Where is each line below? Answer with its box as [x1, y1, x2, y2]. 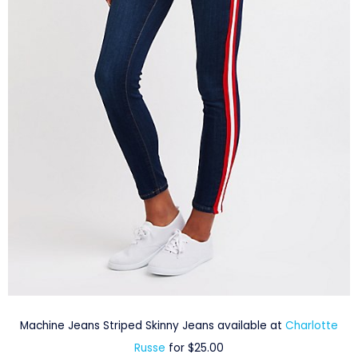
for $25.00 [169, 340, 224, 356]
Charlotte [285, 318, 338, 334]
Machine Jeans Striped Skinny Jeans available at [20, 318, 285, 334]
